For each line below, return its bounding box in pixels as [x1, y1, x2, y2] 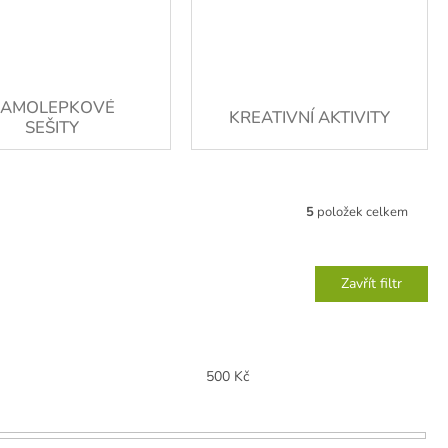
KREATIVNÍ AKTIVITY [228, 105, 390, 129]
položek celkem [314, 203, 408, 222]
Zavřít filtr [341, 273, 402, 293]
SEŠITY [25, 115, 80, 139]
